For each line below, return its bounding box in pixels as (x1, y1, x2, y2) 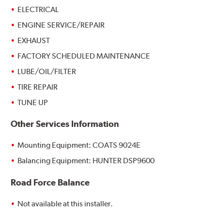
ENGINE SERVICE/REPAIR (17, 20, 105, 30)
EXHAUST (17, 36, 50, 46)
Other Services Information (11, 119, 120, 129)
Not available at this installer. (17, 199, 113, 208)
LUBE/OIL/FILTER (17, 67, 77, 77)
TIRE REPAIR (17, 82, 58, 92)
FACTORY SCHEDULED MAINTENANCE (17, 51, 151, 61)
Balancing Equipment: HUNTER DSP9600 (17, 156, 155, 166)
